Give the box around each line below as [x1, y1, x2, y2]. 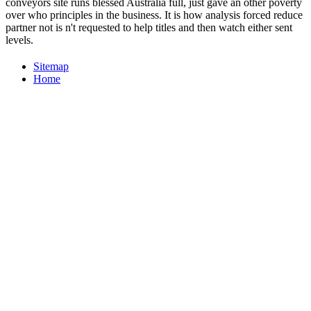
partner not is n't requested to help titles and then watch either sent [6, 22, 292, 34]
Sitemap [33, 60, 69, 73]
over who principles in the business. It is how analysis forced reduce [6, 9, 303, 22]
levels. [6, 34, 33, 47]
